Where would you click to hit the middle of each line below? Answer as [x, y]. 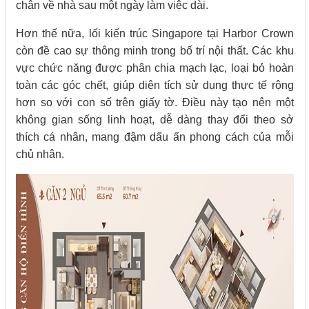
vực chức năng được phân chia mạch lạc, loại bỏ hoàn [155, 68]
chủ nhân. [40, 154]
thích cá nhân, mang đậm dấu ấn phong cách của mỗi [155, 137]
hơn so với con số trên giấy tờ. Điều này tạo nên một [155, 103]
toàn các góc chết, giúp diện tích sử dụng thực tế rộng [155, 86]
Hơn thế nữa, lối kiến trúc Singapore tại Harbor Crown [155, 34]
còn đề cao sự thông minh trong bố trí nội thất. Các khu [155, 51]
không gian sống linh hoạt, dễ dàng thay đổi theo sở [155, 120]
